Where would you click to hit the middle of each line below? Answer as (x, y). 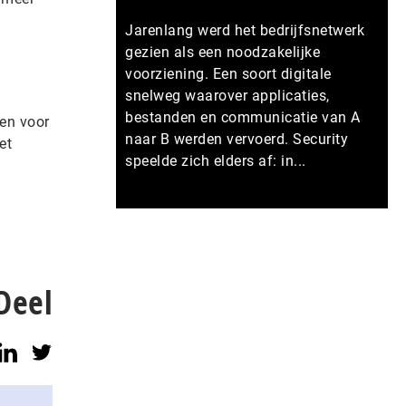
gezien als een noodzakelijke (222, 52)
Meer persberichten (307, 219)
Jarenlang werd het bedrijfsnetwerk (245, 30)
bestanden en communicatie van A (243, 117)
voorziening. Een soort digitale (228, 74)
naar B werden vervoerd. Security (237, 139)
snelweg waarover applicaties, (227, 96)
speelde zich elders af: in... (216, 161)
